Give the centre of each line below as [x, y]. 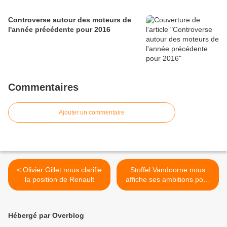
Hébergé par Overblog [46, 216]
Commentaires [43, 87]
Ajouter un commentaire [92, 113]
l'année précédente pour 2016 [59, 30]
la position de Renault [59, 180]
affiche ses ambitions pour [168, 180]
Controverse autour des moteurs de [70, 20]
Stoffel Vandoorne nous [168, 170]
